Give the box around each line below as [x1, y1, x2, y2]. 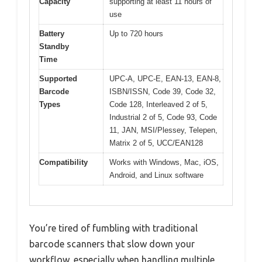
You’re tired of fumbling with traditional [29, 223, 198, 234]
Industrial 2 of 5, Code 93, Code [109, 112, 217, 122]
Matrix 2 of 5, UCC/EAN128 [109, 138, 203, 147]
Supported [39, 74, 77, 83]
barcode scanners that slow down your [29, 239, 195, 250]
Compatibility [39, 157, 88, 167]
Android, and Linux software [109, 170, 204, 180]
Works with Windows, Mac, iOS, [109, 157, 219, 167]
